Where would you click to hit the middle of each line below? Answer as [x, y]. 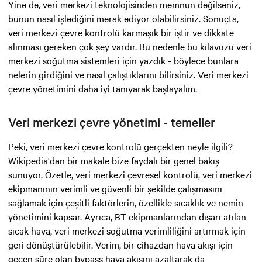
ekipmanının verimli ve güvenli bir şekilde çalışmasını [115, 188]
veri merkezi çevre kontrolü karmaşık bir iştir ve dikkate [121, 32]
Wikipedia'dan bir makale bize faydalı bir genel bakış [114, 160]
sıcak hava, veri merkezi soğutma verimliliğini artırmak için [127, 230]
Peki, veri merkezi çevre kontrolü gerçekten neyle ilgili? [120, 146]
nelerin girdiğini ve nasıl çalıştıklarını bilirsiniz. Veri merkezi [128, 74]
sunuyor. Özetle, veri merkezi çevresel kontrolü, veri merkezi [130, 174]
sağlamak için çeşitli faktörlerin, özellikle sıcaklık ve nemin [126, 202]
